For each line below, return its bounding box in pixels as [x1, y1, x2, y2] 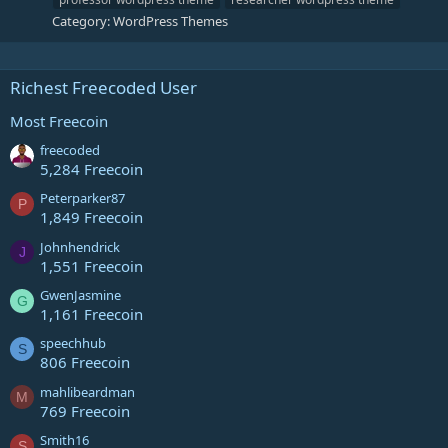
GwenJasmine [40, 286, 121, 305]
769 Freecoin [40, 400, 130, 421]
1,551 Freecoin [40, 255, 143, 276]
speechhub [40, 334, 106, 353]
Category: [52, 11, 113, 30]
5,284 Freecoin [40, 159, 143, 180]
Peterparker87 [40, 189, 125, 208]
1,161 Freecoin [40, 304, 143, 325]
